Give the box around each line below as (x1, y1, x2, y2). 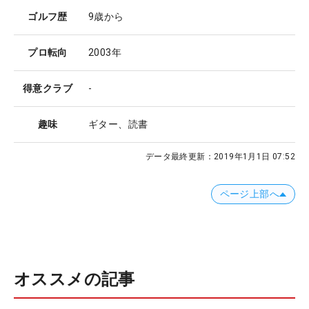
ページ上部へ (219, 188, 279, 200)
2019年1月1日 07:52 (213, 152, 295, 162)
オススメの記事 (14, 267, 135, 290)
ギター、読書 (88, 119, 148, 130)
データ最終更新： (145, 152, 214, 162)
